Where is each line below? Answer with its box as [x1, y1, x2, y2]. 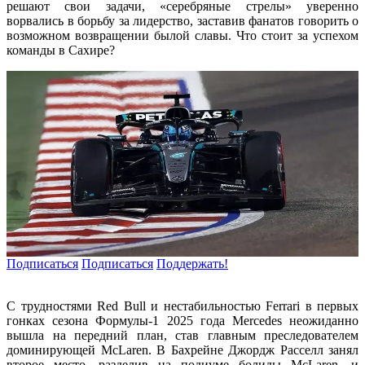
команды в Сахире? [7, 42, 115, 57]
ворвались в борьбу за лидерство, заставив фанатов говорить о [7, 13, 358, 28]
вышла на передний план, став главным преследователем [7, 328, 358, 343]
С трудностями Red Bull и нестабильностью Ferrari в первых [7, 299, 358, 314]
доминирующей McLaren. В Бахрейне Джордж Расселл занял [7, 343, 358, 358]
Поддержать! [156, 257, 228, 271]
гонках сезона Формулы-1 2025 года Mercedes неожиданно [7, 314, 358, 328]
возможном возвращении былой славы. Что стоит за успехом [7, 28, 358, 42]
